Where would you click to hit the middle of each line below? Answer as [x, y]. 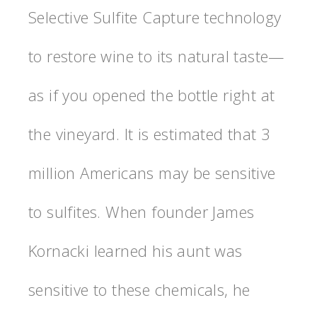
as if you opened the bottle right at [152, 94]
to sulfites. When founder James [142, 211]
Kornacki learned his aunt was [136, 250]
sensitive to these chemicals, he [139, 289]
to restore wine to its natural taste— [156, 56]
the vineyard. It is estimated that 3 [150, 133]
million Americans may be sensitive [152, 172]
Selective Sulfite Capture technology [155, 17]
